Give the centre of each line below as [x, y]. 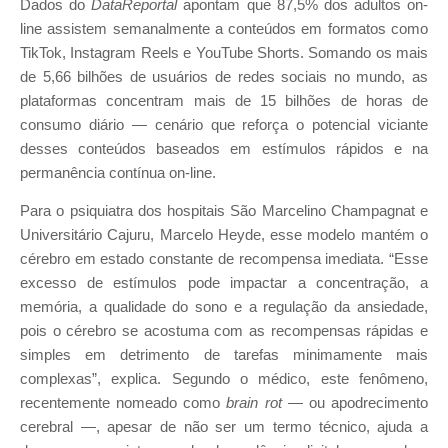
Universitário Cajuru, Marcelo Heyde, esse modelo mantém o [224, 235]
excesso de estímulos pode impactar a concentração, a [224, 283]
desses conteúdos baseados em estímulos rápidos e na [224, 148]
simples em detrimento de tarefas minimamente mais [224, 355]
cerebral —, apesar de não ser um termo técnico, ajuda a [224, 427]
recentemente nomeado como [123, 403]
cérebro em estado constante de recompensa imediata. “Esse [224, 259]
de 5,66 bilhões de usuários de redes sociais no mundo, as [224, 76]
